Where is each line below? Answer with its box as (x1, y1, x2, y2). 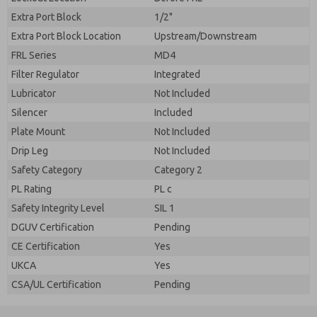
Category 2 (154, 164, 202, 175)
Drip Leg (11, 145, 48, 156)
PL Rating (11, 183, 52, 195)
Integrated (154, 69, 200, 80)
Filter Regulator (11, 69, 79, 80)
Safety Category (11, 164, 82, 175)
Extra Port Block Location (11, 30, 121, 42)
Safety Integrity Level (11, 202, 105, 214)
